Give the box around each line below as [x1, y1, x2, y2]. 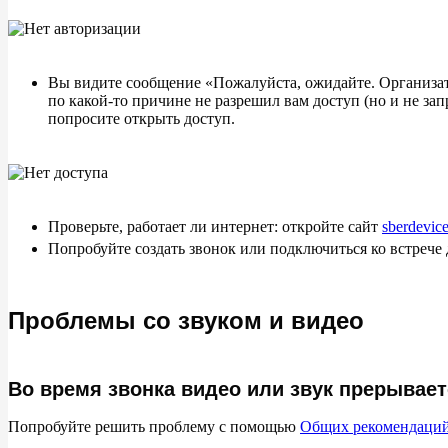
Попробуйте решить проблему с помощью [8, 418, 300, 435]
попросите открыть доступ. [48, 110, 235, 127]
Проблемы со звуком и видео [8, 307, 364, 334]
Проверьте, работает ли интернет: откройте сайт [48, 218, 382, 235]
